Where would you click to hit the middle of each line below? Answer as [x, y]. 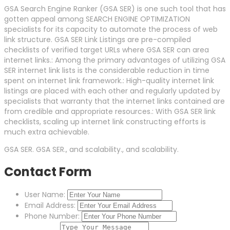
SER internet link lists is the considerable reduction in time [107, 71]
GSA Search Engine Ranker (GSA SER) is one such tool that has [115, 9]
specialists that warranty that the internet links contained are [114, 101]
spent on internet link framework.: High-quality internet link [109, 81]
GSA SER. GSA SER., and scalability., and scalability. [91, 150]
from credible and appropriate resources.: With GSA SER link [110, 112]
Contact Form [48, 172]
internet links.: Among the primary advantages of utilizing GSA [115, 60]
